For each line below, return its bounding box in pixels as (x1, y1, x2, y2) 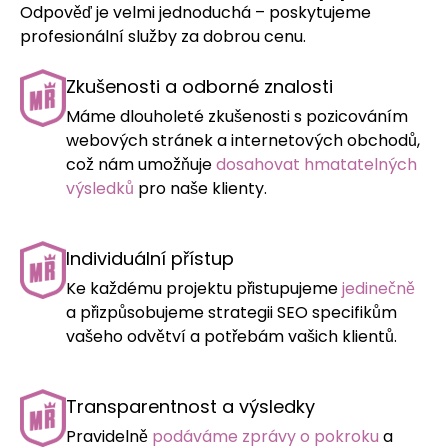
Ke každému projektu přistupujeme (66, 276, 342, 300)
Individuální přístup (66, 245, 234, 271)
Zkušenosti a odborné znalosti (66, 73, 333, 99)
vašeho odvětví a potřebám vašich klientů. (66, 324, 397, 348)
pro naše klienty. (138, 176, 267, 200)
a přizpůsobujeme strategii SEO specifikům (66, 300, 397, 324)
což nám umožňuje (66, 152, 216, 176)
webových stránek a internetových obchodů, (66, 128, 420, 152)
